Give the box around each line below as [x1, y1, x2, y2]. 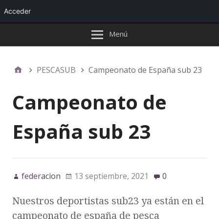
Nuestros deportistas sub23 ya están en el [12, 195, 204, 207]
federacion [22, 171, 61, 182]
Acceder [4, 7, 31, 15]
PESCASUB [37, 65, 76, 75]
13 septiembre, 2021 [74, 171, 149, 182]
